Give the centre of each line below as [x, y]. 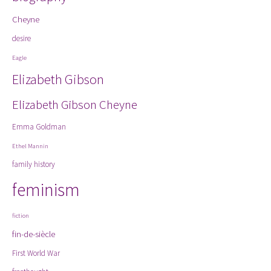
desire [21, 38]
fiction [21, 216]
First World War [36, 253]
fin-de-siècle [34, 234]
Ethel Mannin [30, 146]
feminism [46, 190]
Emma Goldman [39, 127]
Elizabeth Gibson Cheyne [75, 105]
